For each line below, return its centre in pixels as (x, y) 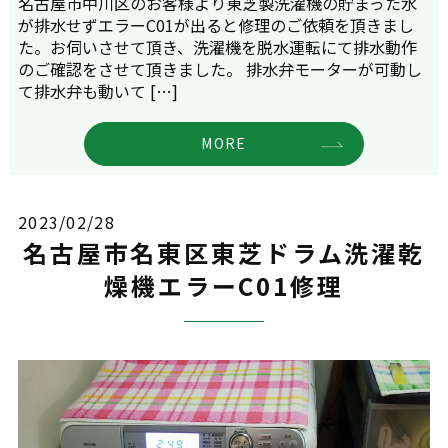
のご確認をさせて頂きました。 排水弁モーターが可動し (220, 68)
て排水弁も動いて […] (98, 90)
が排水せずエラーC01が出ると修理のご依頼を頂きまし (216, 24)
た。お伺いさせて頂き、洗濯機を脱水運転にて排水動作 (217, 46)
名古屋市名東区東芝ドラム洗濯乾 (224, 253)
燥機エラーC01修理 (224, 286)
